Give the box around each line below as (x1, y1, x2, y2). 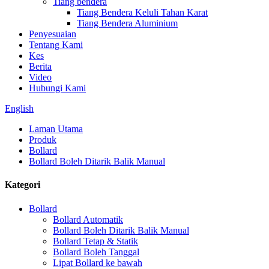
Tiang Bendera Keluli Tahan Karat (77, 7, 208, 17)
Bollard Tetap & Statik (53, 235, 138, 246)
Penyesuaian (29, 29, 76, 39)
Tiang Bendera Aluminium (77, 18, 178, 28)
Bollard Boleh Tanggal (53, 246, 139, 257)
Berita (29, 61, 52, 71)
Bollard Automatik (53, 214, 123, 225)
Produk (29, 134, 56, 145)
